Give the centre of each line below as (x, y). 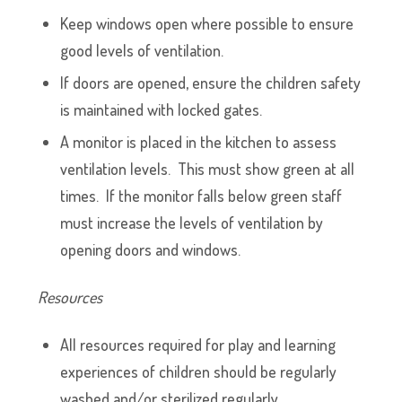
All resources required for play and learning (198, 345)
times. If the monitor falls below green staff (201, 196)
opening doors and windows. (151, 249)
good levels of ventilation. (142, 50)
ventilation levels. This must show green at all (208, 169)
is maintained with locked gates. (162, 109)
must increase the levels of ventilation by (192, 223)
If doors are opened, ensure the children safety (211, 83)
